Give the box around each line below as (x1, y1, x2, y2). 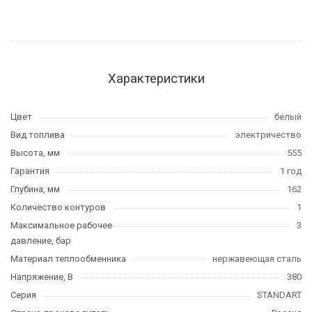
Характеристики (107, 71, 205, 86)
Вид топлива (10, 130, 65, 140)
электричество (235, 130, 302, 140)
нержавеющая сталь (212, 253, 302, 264)
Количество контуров (10, 202, 106, 212)
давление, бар (10, 235, 71, 246)
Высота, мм (10, 148, 60, 158)
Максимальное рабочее (10, 220, 112, 231)
